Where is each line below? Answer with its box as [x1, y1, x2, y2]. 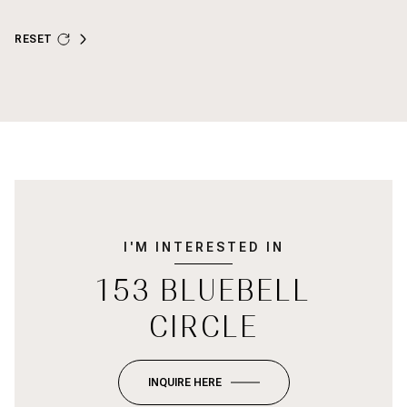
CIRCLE [148, 309, 259, 344]
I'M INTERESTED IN [123, 239, 284, 254]
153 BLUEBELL [95, 273, 312, 308]
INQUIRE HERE [147, 375, 222, 389]
